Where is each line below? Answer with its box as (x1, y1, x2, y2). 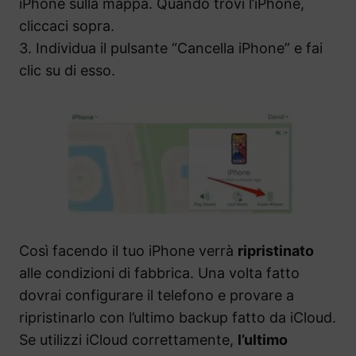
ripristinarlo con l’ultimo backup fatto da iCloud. (19, 309, 336, 327)
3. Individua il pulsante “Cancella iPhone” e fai (19, 40, 323, 57)
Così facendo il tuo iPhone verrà (19, 242, 238, 260)
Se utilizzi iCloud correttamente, (19, 331, 238, 349)
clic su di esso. (19, 62, 115, 79)
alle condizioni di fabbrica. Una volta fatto (19, 265, 300, 282)
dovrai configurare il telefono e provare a (19, 287, 294, 304)
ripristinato (238, 242, 314, 260)
